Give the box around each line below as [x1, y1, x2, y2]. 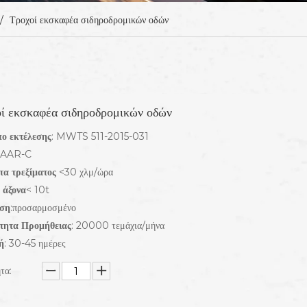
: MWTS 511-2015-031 [51, 130, 149, 143]
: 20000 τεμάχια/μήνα [71, 219, 164, 232]
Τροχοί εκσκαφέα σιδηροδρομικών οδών [10, 14, 169, 26]
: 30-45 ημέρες [4, 237, 66, 249]
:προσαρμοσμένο [10, 201, 76, 214]
